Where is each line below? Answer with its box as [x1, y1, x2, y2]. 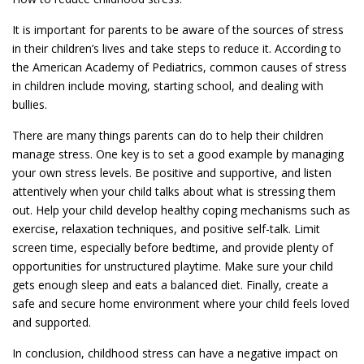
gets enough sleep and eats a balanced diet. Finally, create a [12, 276, 328, 292]
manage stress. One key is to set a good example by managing [12, 145, 344, 162]
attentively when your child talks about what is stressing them [12, 183, 336, 199]
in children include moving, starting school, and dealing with [12, 77, 323, 93]
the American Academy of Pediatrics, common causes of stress [12, 58, 347, 75]
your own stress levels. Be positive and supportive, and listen [12, 164, 331, 180]
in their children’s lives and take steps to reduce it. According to [12, 40, 341, 56]
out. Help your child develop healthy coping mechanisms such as [12, 201, 350, 218]
